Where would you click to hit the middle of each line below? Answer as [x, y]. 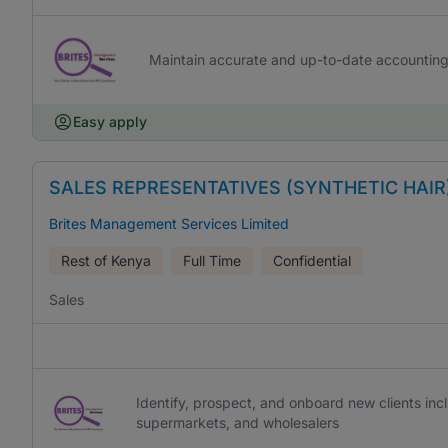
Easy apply [110, 121]
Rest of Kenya [106, 260]
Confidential [312, 260]
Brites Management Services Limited [169, 223]
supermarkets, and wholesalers [237, 422]
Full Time [212, 260]
